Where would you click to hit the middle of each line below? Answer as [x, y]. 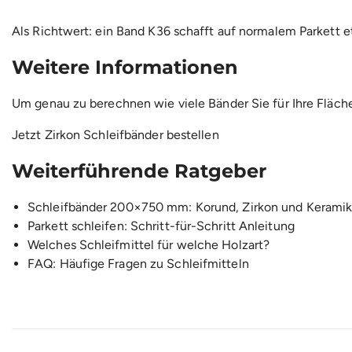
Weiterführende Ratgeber [139, 171]
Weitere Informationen [125, 68]
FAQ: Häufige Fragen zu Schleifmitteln [138, 263]
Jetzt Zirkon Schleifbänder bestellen [115, 135]
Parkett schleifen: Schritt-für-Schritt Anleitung [161, 225]
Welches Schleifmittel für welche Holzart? [149, 244]
